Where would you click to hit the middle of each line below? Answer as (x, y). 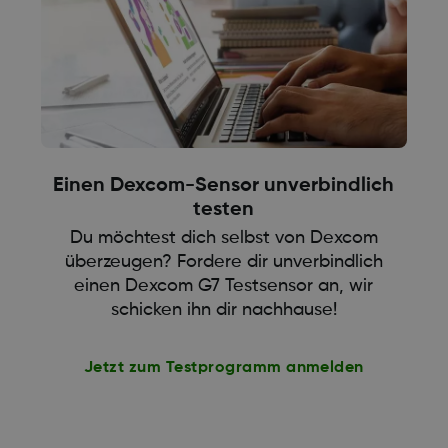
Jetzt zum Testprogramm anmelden (224, 368)
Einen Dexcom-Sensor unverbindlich (224, 186)
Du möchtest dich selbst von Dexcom (223, 238)
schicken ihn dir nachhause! (223, 310)
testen (224, 210)
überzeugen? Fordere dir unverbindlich (223, 262)
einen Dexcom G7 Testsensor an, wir (224, 286)
